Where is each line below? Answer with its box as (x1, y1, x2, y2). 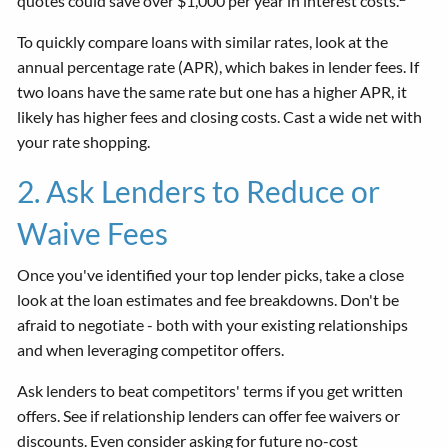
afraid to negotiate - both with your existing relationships (17, 315, 409, 335)
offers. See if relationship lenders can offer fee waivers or (17, 406, 401, 426)
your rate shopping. (17, 132, 151, 152)
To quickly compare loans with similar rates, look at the (17, 32, 389, 52)
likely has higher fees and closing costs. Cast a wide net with (17, 107, 423, 127)
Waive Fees (17, 215, 169, 252)
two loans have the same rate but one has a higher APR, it (17, 82, 408, 102)
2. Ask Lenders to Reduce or (17, 173, 381, 210)
